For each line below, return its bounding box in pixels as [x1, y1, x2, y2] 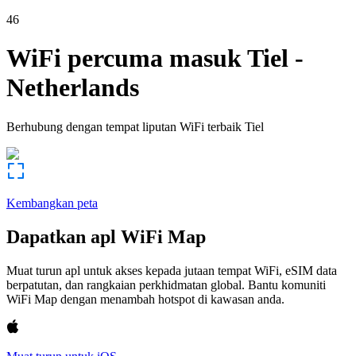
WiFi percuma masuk [6, 44, 242, 73]
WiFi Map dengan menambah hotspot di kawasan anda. [6, 292, 284, 306]
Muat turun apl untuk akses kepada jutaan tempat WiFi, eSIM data [6, 263, 337, 277]
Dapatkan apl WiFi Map [6, 226, 206, 247]
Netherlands [6, 73, 139, 103]
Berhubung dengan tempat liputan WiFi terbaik [6, 119, 242, 133]
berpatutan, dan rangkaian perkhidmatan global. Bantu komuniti [6, 277, 326, 292]
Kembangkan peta [6, 195, 98, 210]
